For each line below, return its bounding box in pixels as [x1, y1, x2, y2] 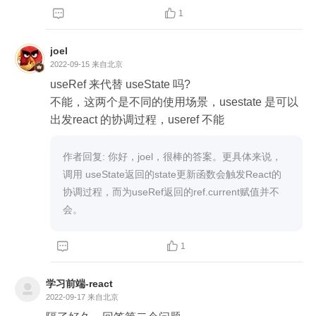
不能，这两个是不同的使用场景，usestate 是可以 [50, 95, 298, 108]
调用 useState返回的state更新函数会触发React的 [63, 168, 281, 180]
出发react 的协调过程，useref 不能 [50, 113, 224, 126]
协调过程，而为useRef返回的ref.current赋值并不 [63, 186, 279, 197]
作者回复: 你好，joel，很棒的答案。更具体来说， [63, 150, 281, 162]
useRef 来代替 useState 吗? [50, 78, 190, 90]
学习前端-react [46, 277, 113, 289]
